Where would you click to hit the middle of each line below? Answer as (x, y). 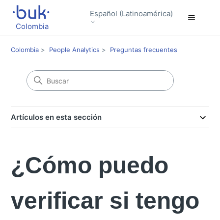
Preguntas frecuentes (144, 50)
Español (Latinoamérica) (131, 13)
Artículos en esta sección (56, 117)
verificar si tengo (105, 201)
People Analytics (75, 50)
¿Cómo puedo (90, 165)
